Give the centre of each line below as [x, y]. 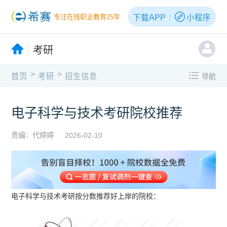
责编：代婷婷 [33, 135]
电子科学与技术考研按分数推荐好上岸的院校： [86, 196]
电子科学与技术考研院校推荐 [97, 113]
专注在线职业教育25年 [87, 17]
